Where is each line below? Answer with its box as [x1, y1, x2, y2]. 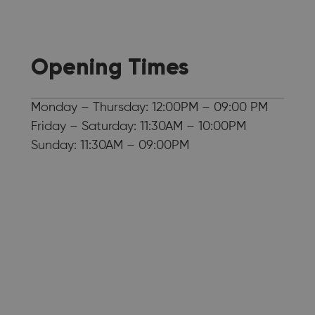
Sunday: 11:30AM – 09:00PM [31, 139, 189, 152]
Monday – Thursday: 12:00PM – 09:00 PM [31, 101, 268, 114]
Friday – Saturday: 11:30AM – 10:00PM [31, 120, 246, 133]
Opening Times [31, 52, 189, 81]
